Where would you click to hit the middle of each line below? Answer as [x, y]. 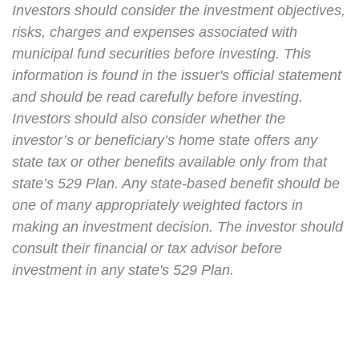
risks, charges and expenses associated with [155, 32]
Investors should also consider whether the [149, 119]
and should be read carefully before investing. [157, 97]
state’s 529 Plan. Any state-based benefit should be [176, 184]
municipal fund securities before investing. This [161, 54]
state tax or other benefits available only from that [169, 162]
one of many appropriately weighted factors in [157, 205]
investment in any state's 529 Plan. [123, 270]
